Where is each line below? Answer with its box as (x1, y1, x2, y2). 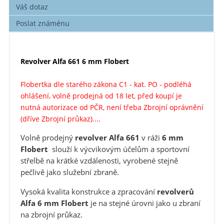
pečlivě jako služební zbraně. (20, 167, 119, 178)
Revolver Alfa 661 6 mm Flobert (20, 56, 129, 66)
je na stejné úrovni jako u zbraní (88, 197, 200, 208)
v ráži (139, 132, 162, 143)
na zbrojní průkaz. (20, 209, 82, 220)
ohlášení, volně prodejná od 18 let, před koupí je (20, 90, 182, 100)
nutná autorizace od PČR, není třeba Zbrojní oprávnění (20, 102, 203, 112)
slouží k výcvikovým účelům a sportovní (49, 144, 189, 155)
